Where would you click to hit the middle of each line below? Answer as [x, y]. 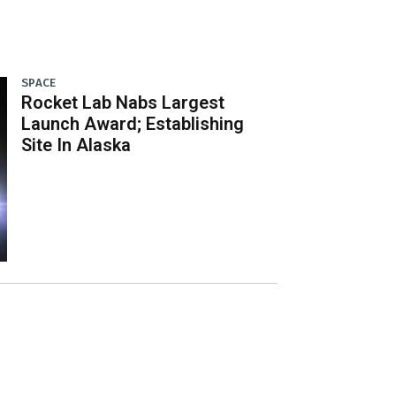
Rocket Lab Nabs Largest [123, 102]
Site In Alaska [76, 145]
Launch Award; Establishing [133, 123]
